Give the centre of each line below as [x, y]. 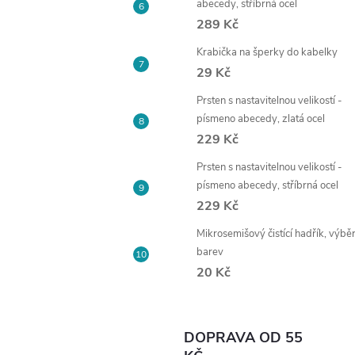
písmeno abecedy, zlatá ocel [261, 119]
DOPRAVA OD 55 [243, 338]
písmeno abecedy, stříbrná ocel [267, 185]
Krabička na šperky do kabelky [267, 52]
